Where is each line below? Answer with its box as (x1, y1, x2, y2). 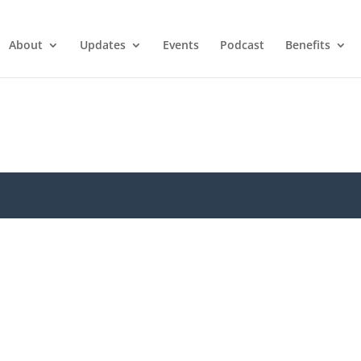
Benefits (285, 37, 330, 52)
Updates (80, 37, 126, 52)
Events (163, 37, 199, 52)
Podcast (220, 37, 264, 52)
